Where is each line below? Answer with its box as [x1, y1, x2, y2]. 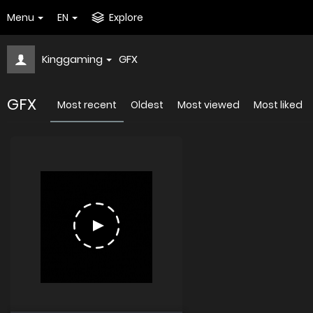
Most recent [57, 98, 117, 112]
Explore [109, 10, 143, 24]
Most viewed [177, 98, 240, 112]
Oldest [131, 98, 163, 112]
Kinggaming [42, 52, 103, 66]
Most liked [254, 98, 303, 112]
